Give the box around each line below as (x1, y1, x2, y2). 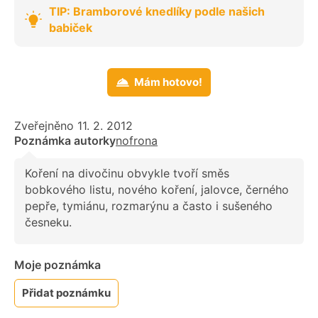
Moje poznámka (14, 257, 101, 272)
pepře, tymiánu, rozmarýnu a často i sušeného (25, 199, 273, 214)
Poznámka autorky (14, 133, 116, 148)
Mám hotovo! (134, 75, 202, 89)
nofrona (116, 133, 158, 148)
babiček (49, 21, 92, 35)
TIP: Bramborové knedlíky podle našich (49, 4, 265, 19)
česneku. (25, 215, 72, 230)
